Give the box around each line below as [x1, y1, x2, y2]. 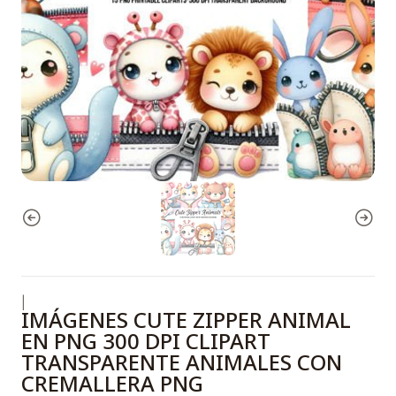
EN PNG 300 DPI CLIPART [21, 326, 270, 355]
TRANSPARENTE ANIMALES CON [21, 347, 342, 377]
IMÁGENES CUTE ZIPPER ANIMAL [21, 305, 351, 334]
